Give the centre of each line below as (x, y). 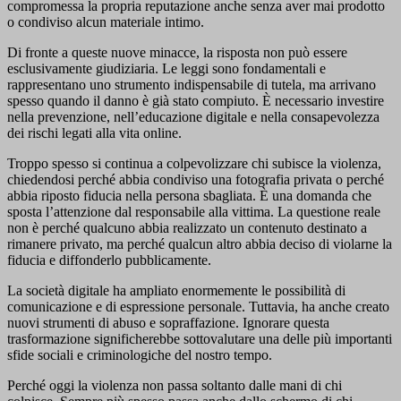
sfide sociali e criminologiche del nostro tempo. (140, 355)
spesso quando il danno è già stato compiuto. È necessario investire (196, 101)
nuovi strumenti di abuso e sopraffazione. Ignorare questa (168, 323)
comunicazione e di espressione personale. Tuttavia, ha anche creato (198, 307)
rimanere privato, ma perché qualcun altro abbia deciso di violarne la (200, 244)
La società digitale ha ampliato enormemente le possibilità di (176, 291)
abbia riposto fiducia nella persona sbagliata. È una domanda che (189, 196)
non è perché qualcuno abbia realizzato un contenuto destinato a (187, 228)
